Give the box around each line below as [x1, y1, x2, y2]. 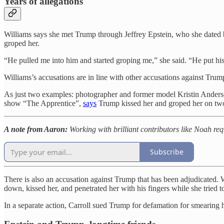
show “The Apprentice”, [4, 98, 83, 107]
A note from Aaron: [4, 124, 69, 133]
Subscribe [150, 147, 183, 156]
